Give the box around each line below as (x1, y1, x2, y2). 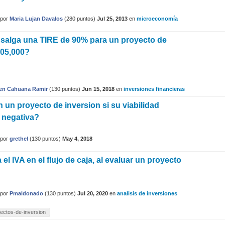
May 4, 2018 (62, 136, 92, 142)
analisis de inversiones (117, 190, 177, 196)
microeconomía (137, 16, 178, 22)
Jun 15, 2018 (82, 86, 115, 92)
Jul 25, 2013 (97, 16, 128, 22)
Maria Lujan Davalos (10, 16, 63, 22)
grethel (10, 136, 28, 142)
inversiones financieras (124, 86, 185, 92)
